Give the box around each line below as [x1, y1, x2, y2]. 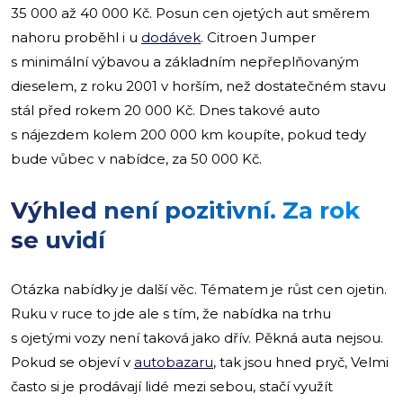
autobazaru [134, 353, 213, 371]
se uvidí [11, 225, 105, 255]
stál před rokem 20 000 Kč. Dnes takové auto [11, 101, 320, 119]
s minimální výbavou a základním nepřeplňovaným [11, 52, 359, 70]
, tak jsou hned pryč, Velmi [213, 353, 389, 371]
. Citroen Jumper [201, 28, 316, 46]
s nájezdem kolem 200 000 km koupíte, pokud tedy [11, 125, 366, 143]
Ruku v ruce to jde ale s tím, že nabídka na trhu [11, 304, 331, 322]
